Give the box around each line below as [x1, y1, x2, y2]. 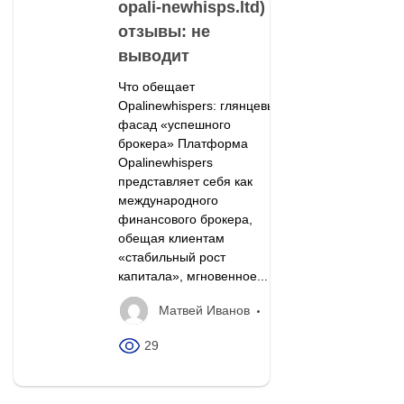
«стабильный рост [117, 249, 225, 264]
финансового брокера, [117, 211, 252, 226]
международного [117, 192, 218, 207]
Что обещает [117, 78, 195, 94]
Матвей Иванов [158, 302, 250, 317]
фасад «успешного [117, 116, 231, 132]
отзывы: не [117, 22, 210, 41]
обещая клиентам [117, 230, 225, 245]
